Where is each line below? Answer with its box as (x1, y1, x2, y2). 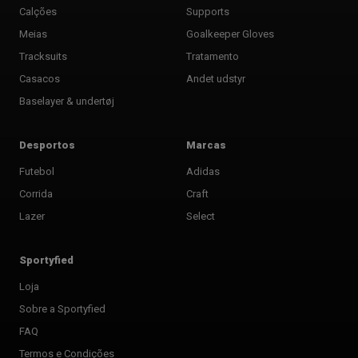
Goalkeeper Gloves (186, 28, 274, 41)
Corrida (19, 188, 53, 201)
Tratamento (186, 50, 239, 63)
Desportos (19, 139, 75, 152)
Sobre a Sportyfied (19, 303, 105, 316)
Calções (19, 6, 57, 18)
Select (186, 210, 215, 223)
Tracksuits (19, 50, 67, 63)
